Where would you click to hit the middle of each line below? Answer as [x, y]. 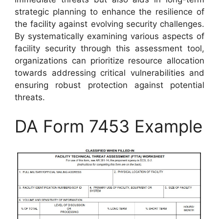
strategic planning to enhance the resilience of [109, 11]
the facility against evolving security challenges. [109, 24]
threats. [30, 97]
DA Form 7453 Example [109, 126]
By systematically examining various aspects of [109, 36]
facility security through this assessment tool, [109, 48]
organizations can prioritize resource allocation [109, 60]
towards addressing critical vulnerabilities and [109, 73]
